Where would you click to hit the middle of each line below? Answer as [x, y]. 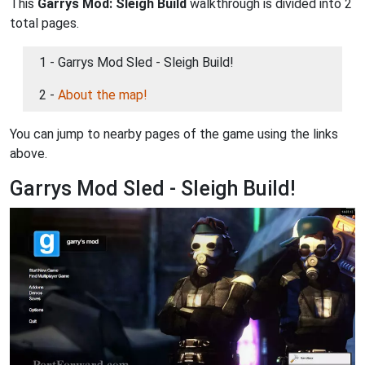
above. [29, 154]
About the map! [103, 95]
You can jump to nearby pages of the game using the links [174, 134]
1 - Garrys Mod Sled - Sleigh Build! [136, 62]
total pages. [44, 23]
